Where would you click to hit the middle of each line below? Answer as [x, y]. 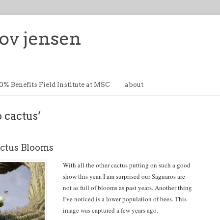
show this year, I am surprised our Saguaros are [124, 176]
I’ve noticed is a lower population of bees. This [125, 199]
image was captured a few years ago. [110, 210]
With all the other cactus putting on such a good [127, 165]
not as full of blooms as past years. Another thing [127, 188]
